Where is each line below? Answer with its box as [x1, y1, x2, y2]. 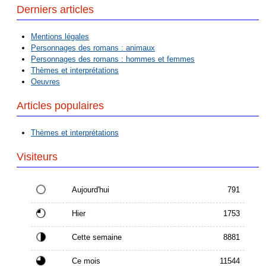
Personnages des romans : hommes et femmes [31, 55, 195, 64]
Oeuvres [31, 77, 61, 87]
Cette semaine [72, 232, 122, 242]
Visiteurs [17, 151, 58, 163]
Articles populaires [17, 100, 104, 112]
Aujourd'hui [72, 185, 110, 194]
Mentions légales [31, 32, 90, 42]
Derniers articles [17, 4, 94, 16]
